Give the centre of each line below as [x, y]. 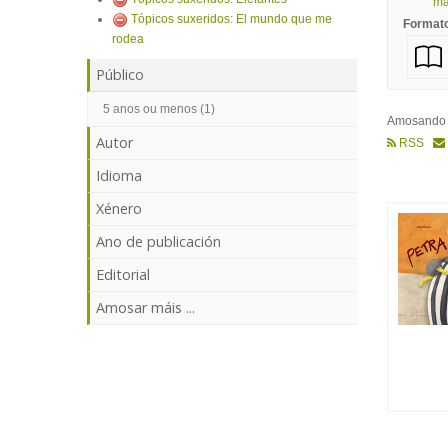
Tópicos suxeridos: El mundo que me [231, 19]
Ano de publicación [158, 241]
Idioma [119, 175]
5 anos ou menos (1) [159, 109]
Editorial [123, 274]
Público [120, 74]
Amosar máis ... [145, 307]
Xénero [119, 208]
